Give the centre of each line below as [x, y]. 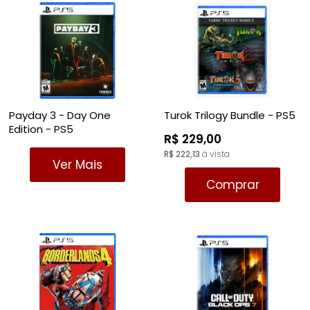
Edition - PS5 [41, 129]
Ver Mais [77, 165]
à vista [215, 154]
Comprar [232, 185]
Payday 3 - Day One [60, 115]
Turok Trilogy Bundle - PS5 [230, 115]
